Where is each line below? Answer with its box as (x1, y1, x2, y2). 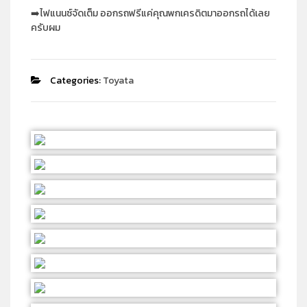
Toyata (103, 73, 134, 88)
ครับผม (31, 21, 60, 36)
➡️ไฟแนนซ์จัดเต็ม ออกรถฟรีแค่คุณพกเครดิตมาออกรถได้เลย (31, 6, 270, 21)
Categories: (50, 73, 101, 88)
